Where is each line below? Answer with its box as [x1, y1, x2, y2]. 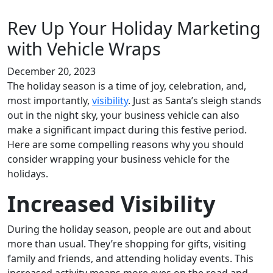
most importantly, [7, 94, 92, 107]
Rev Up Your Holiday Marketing [7, 16, 261, 40]
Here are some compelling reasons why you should [7, 138, 244, 151]
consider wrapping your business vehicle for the [7, 152, 230, 166]
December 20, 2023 [7, 65, 96, 78]
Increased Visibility [7, 189, 215, 219]
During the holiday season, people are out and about [7, 222, 251, 236]
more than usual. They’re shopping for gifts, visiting [7, 237, 246, 250]
